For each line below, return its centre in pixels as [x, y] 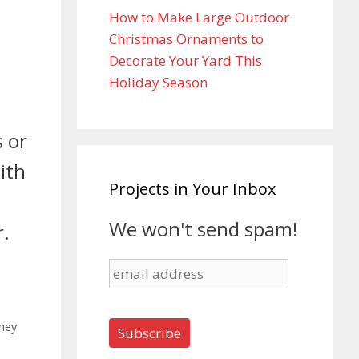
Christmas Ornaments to [186, 39]
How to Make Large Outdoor [199, 17]
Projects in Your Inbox [192, 189]
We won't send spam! [204, 229]
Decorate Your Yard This [186, 61]
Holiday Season [158, 82]
